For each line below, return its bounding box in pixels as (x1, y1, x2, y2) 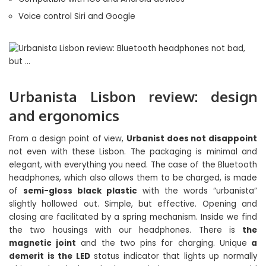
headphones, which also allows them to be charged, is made (9, 172, 257, 183)
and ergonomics (9, 106, 119, 125)
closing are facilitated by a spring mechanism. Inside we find (9, 211, 257, 223)
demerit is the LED (9, 251, 90, 262)
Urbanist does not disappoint (126, 133, 257, 144)
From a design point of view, (9, 133, 126, 144)
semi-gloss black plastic (23, 185, 137, 197)
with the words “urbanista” (137, 185, 257, 197)
